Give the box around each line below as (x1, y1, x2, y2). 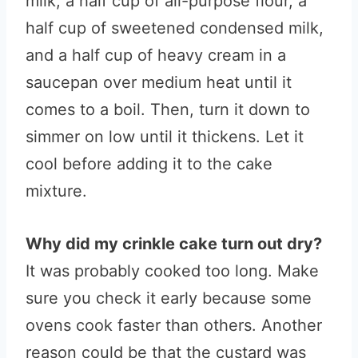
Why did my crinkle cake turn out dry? (26, 234, 322, 253)
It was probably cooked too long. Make (26, 261, 319, 280)
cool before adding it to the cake (26, 154, 272, 173)
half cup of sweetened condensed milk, (26, 18, 324, 38)
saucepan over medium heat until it (26, 73, 292, 92)
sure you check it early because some (26, 288, 312, 308)
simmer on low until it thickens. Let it (26, 127, 304, 146)
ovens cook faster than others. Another (26, 316, 322, 335)
